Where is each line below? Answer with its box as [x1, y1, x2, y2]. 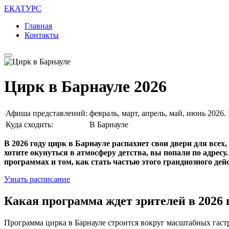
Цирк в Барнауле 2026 [4, 77, 167, 96]
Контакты [25, 31, 59, 39]
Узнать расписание [4, 174, 70, 184]
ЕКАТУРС [4, 4, 41, 13]
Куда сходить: [6, 120, 53, 129]
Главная [25, 21, 52, 30]
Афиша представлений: [6, 108, 87, 118]
